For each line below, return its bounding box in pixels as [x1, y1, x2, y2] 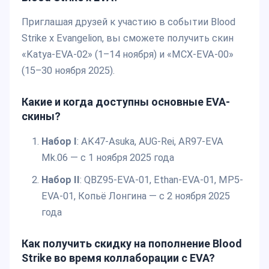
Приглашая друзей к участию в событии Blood [22, 16, 235, 28]
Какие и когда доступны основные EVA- [22, 95, 230, 109]
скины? [22, 110, 61, 123]
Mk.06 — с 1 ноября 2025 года [41, 151, 174, 163]
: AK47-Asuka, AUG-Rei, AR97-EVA [76, 135, 223, 147]
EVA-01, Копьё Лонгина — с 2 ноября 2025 [41, 190, 230, 202]
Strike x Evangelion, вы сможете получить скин [22, 32, 234, 44]
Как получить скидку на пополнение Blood [22, 237, 242, 250]
